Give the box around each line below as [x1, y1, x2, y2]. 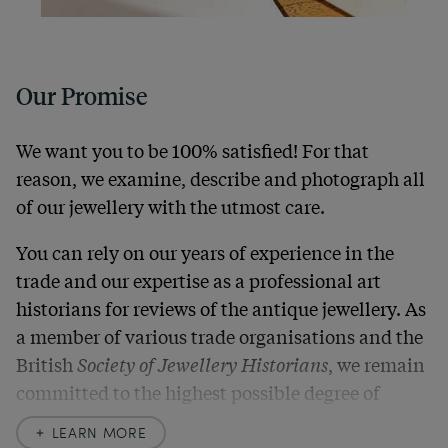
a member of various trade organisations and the [16, 323, 423, 350]
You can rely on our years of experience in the [16, 239, 394, 266]
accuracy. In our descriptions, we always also [16, 407, 389, 434]
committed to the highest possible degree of [16, 379, 380, 406]
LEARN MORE [51, 423, 147, 443]
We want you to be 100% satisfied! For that [16, 137, 369, 164]
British [16, 351, 73, 378]
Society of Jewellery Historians [73, 351, 328, 378]
